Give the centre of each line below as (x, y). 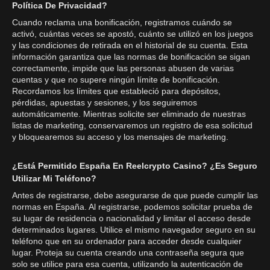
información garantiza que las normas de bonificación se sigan (131, 57)
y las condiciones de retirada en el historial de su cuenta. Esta (130, 45)
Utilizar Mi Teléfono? (54, 178)
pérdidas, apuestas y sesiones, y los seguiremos (105, 102)
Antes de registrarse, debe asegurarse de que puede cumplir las (135, 195)
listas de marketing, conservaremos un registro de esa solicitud (132, 125)
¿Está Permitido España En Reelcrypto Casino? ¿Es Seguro (135, 166)
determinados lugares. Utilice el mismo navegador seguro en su (134, 230)
